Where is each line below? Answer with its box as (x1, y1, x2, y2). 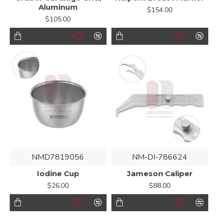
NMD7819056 (32, 151, 85, 163)
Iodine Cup (36, 168, 79, 178)
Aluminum (38, 2, 78, 12)
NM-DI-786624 (132, 151, 188, 163)
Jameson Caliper (127, 168, 193, 178)
